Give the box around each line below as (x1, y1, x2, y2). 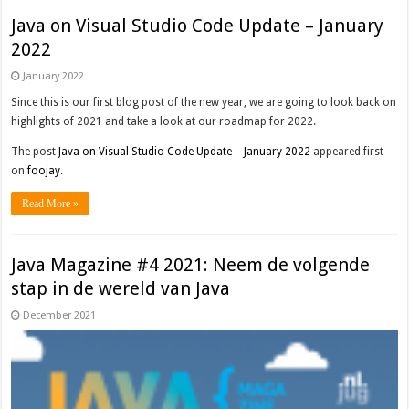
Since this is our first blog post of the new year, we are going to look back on (11, 96, 397, 110)
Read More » (22, 197, 79, 211)
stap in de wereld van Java (11, 278, 231, 300)
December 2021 (23, 309, 97, 322)
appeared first (310, 145, 384, 159)
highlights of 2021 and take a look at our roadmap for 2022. (11, 115, 317, 129)
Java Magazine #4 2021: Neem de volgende (11, 254, 371, 277)
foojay (27, 164, 61, 178)
